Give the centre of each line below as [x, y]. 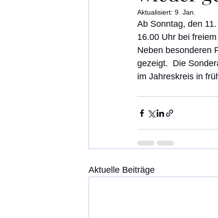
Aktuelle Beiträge [122, 170]
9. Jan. [185, 12]
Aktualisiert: [156, 12]
